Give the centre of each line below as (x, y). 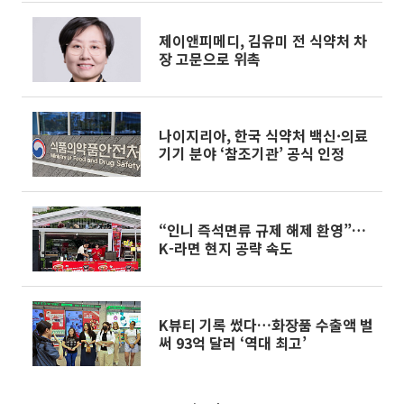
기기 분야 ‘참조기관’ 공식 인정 (252, 153)
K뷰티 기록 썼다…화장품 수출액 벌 (266, 325)
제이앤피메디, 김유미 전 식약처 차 (263, 41)
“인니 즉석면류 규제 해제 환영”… (262, 230)
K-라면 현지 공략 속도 (226, 248)
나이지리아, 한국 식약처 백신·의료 (263, 135)
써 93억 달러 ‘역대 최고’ (233, 343)
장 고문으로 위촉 (210, 59)
